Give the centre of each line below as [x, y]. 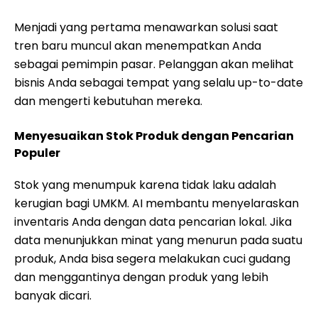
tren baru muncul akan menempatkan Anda [138, 46]
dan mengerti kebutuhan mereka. [108, 101]
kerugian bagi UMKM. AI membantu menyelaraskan [157, 203]
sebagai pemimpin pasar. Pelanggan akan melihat [154, 64]
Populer [37, 153]
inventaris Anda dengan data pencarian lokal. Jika [153, 222]
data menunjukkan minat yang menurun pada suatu [158, 240]
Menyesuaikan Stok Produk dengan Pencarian [154, 136]
